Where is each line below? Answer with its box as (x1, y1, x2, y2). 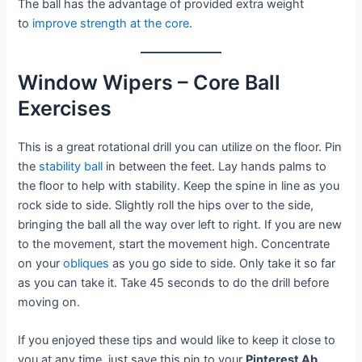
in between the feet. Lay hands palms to (103, 159, 327, 175)
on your (18, 256, 64, 271)
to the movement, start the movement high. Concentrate (18, 237, 330, 252)
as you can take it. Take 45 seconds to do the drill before (18, 276, 330, 291)
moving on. (18, 295, 84, 310)
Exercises (18, 96, 112, 121)
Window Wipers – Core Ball (18, 70, 281, 95)
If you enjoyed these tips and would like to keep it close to (18, 333, 336, 348)
